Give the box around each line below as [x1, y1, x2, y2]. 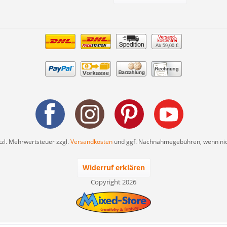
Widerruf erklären [82, 163, 145, 173]
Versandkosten [70, 137, 112, 146]
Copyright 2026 [91, 177, 136, 187]
